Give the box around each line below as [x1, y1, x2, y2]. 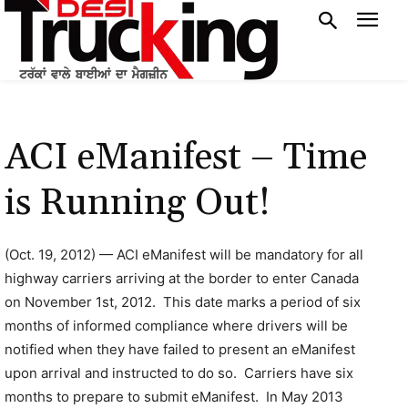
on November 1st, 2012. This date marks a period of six [5, 293, 361, 311]
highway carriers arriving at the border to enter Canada [5, 270, 359, 287]
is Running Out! [5, 179, 270, 227]
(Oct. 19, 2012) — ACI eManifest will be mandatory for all [5, 246, 363, 263]
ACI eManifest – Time [5, 134, 367, 181]
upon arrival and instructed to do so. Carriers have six [5, 364, 353, 382]
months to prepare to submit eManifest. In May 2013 [5, 388, 343, 405]
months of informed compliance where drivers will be [5, 317, 348, 334]
